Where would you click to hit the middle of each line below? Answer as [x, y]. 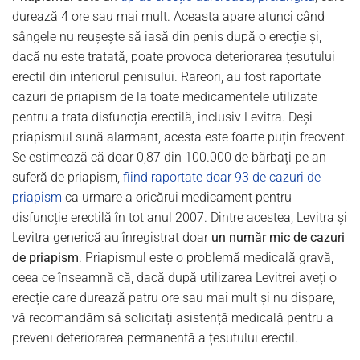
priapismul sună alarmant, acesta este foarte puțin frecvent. [180, 137]
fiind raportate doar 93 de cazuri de [222, 177]
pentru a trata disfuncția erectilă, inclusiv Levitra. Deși [162, 117]
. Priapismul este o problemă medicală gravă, [206, 257]
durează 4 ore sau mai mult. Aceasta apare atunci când [168, 16]
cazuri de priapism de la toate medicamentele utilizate [165, 96]
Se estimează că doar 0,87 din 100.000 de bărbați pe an [169, 157]
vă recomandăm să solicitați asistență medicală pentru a [173, 317]
